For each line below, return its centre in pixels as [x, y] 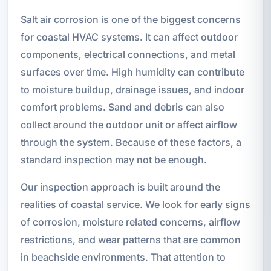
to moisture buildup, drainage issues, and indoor [132, 89]
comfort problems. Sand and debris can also [122, 107]
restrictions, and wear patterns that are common [130, 239]
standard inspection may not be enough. [113, 159]
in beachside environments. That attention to [123, 257]
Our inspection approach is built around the [120, 187]
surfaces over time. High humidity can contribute [132, 72]
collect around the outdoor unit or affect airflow [129, 124]
